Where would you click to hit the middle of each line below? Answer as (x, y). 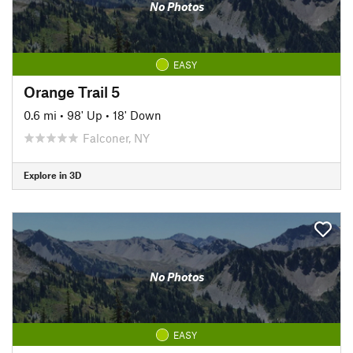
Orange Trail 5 (72, 91)
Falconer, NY (116, 137)
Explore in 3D (52, 175)
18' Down (137, 115)
